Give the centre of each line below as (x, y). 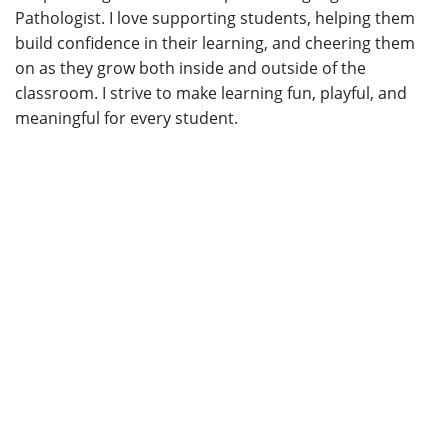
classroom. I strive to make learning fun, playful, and (211, 93)
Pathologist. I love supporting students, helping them (215, 18)
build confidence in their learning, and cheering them (215, 43)
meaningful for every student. (126, 118)
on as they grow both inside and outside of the (190, 68)
